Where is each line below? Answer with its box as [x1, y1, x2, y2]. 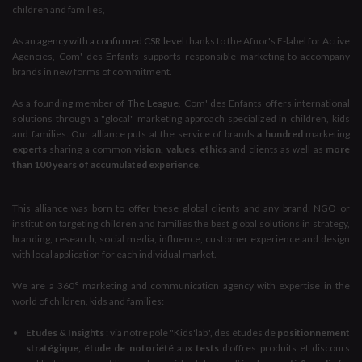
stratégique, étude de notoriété [26, 341, 177, 354]
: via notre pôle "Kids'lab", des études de [104, 326, 277, 339]
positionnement [277, 326, 350, 339]
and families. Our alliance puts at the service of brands [12, 127, 257, 140]
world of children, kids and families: [12, 294, 164, 307]
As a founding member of [12, 96, 128, 109]
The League [127, 96, 179, 109]
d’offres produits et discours [219, 341, 351, 354]
